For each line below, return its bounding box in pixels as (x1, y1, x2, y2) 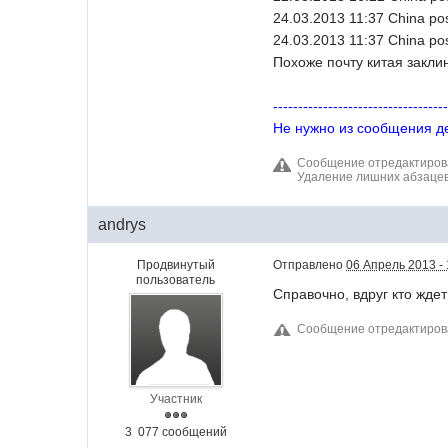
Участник (149, 392, 202, 406)
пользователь (136, 273, 216, 287)
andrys (98, 216, 147, 233)
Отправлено (273, 258, 347, 272)
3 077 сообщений (124, 425, 227, 439)
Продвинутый (136, 258, 215, 272)
